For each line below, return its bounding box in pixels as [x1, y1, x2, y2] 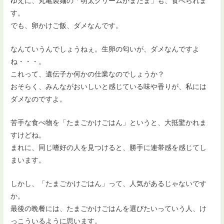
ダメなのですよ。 [10, 95, 67, 103]
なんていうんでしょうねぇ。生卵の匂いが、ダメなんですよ [10, 45, 200, 53]
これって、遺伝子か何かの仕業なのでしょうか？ [10, 70, 165, 78]
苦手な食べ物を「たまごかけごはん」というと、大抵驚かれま [10, 118, 207, 127]
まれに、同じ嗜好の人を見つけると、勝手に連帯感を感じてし [10, 143, 207, 152]
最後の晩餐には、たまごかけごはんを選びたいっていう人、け [10, 204, 207, 213]
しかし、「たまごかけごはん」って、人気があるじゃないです [10, 179, 207, 188]
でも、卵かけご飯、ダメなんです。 [10, 21, 123, 30]
